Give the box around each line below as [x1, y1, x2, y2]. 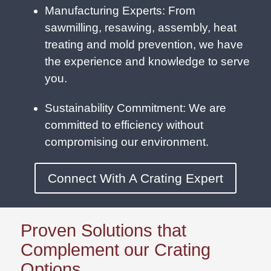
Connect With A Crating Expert [47, 171, 223, 186]
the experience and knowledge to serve [44, 54, 250, 68]
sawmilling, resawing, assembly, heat [44, 21, 237, 34]
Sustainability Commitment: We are [44, 101, 226, 114]
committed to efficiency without [44, 118, 203, 131]
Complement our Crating [20, 240, 211, 260]
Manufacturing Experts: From [44, 4, 195, 17]
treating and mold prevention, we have [44, 38, 243, 51]
